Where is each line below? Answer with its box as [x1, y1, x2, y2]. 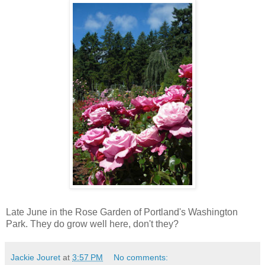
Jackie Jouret [11, 252, 60, 262]
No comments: [114, 252, 169, 262]
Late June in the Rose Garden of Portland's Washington [6, 206, 238, 217]
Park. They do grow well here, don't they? [6, 218, 179, 229]
